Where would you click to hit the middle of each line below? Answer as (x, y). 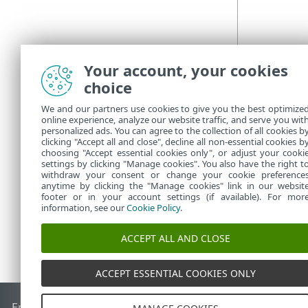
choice (108, 87)
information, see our (84, 208)
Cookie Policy (153, 208)
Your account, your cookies (186, 70)
